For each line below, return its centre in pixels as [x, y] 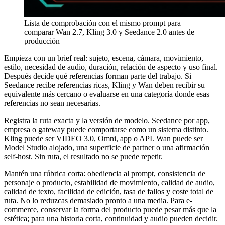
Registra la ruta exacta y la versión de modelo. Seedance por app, [107, 120]
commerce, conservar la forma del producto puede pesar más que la [110, 209]
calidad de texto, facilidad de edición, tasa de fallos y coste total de [109, 191]
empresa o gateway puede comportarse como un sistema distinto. [106, 129]
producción [42, 41]
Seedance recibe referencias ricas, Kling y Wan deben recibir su [104, 85]
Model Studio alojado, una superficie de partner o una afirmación [107, 147]
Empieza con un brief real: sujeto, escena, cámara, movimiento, [104, 58]
